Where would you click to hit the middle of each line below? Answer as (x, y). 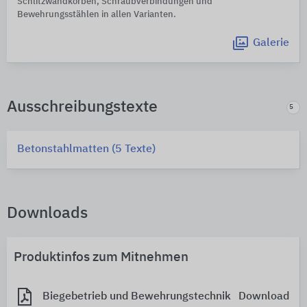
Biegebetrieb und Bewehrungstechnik (137, 296)
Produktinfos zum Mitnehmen (101, 258)
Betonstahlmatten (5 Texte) (86, 150)
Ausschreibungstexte (82, 108)
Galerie (271, 44)
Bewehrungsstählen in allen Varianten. (97, 15)
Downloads (47, 214)
